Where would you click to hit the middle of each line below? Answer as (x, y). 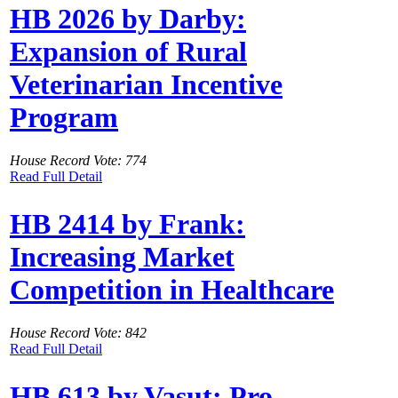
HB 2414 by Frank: (127, 223)
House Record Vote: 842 (78, 333)
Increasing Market (122, 256)
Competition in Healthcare (172, 289)
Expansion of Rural (128, 51)
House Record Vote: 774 (78, 161)
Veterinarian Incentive (146, 84)
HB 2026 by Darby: (128, 18)
